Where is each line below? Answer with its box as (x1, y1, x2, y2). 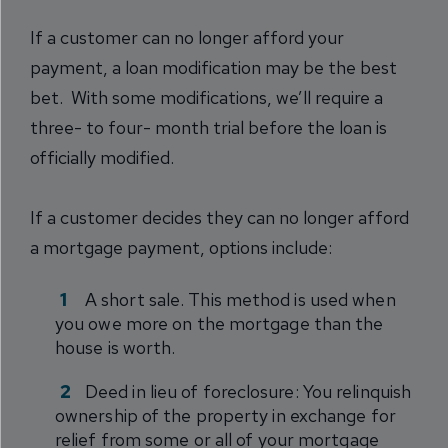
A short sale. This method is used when (85, 287, 396, 311)
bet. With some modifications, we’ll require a (30, 85, 383, 109)
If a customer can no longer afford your (30, 25, 344, 49)
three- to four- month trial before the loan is (30, 115, 387, 139)
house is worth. (55, 335, 176, 359)
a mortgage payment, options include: (30, 235, 332, 259)
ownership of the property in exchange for (55, 403, 396, 427)
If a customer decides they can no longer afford (30, 205, 409, 229)
